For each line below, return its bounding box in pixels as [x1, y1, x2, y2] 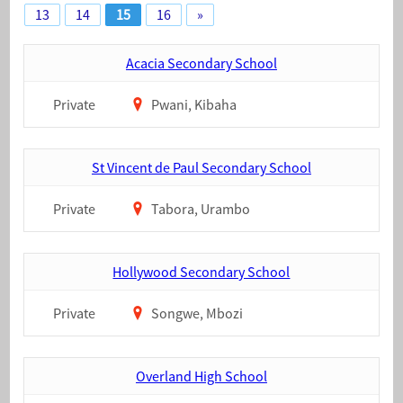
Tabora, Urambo [148, 200, 251, 218]
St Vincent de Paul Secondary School [91, 158, 311, 176]
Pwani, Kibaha [148, 95, 237, 113]
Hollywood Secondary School [112, 263, 291, 281]
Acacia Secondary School [125, 54, 277, 72]
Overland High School [135, 367, 267, 385]
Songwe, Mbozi [148, 304, 244, 322]
